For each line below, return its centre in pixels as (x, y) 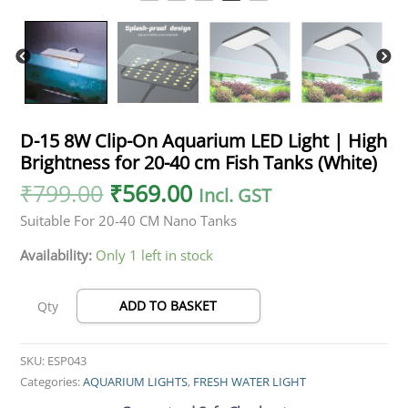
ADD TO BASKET (168, 306)
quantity (46, 125)
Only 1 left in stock (155, 255)
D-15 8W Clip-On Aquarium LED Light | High (204, 141)
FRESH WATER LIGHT (250, 381)
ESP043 (67, 360)
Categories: (52, 381)
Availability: (56, 255)
